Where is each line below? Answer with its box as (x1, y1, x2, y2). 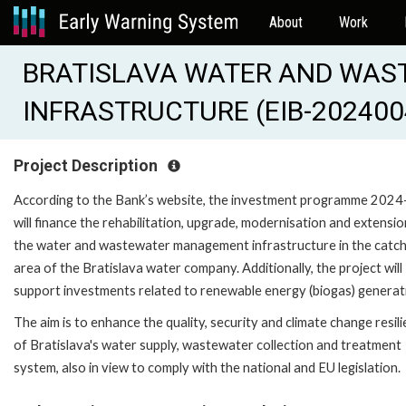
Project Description (14, 157, 161, 175)
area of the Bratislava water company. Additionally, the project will (14, 259, 402, 275)
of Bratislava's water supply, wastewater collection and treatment (14, 336, 401, 353)
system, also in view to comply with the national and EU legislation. (14, 359, 401, 375)
